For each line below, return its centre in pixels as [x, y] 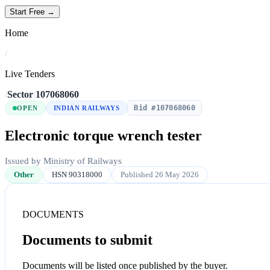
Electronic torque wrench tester [103, 136]
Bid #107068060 [165, 108]
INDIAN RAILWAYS [86, 108]
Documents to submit [87, 240]
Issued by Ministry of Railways [63, 161]
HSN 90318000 [77, 174]
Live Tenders [30, 74]
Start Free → [32, 12]
